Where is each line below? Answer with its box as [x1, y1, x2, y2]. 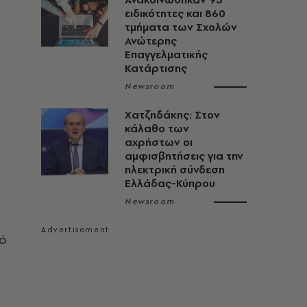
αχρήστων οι [125, 135, 193, 149]
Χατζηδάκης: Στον [125, 108, 220, 122]
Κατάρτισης [125, 61, 187, 75]
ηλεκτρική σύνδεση [125, 162, 225, 177]
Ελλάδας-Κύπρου [125, 176, 215, 191]
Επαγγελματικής [125, 47, 208, 62]
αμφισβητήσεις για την [125, 149, 243, 163]
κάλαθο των [125, 121, 189, 136]
